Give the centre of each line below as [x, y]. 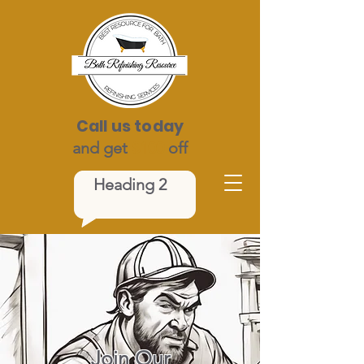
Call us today [130, 126]
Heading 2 [130, 184]
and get [102, 148]
